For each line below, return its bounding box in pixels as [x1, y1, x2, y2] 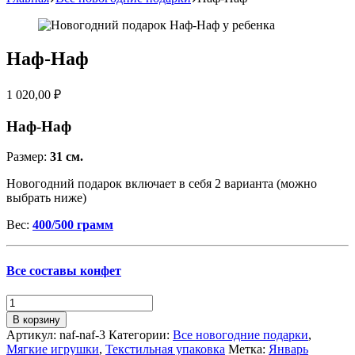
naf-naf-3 [59, 327, 105, 342]
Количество [6, 293, 69, 307]
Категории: [109, 327, 173, 342]
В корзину [13, 313, 60, 326]
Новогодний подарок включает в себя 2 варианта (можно [6, 177, 317, 191]
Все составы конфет [6, 263, 121, 277]
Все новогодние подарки [173, 327, 308, 342]
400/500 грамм [32, 218, 113, 232]
